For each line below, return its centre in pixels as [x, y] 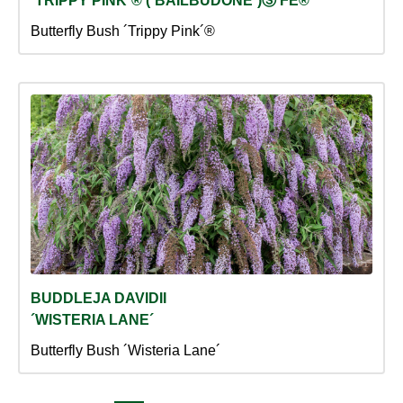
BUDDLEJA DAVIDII [99, 299]
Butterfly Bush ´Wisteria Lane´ [125, 351]
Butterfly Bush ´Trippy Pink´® [123, 31]
